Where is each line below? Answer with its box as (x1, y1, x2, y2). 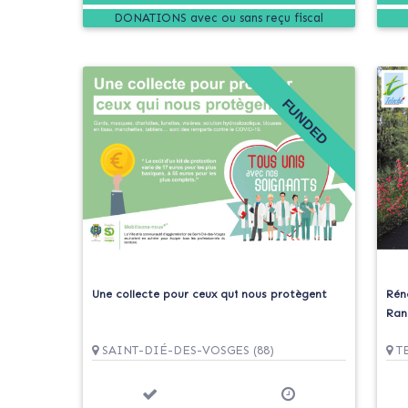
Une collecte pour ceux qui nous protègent (92, 288, 328, 301)
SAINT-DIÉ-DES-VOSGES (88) (98, 343, 275, 357)
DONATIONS (114, 11, 188, 25)
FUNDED (279, 96, 331, 148)
